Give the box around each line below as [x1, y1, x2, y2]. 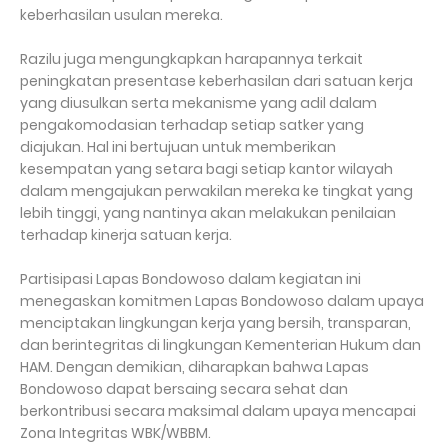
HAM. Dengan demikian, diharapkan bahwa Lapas [20, 357, 369, 377]
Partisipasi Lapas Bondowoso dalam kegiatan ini [20, 269, 361, 289]
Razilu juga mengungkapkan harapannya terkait [20, 49, 363, 69]
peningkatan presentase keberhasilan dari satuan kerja [20, 71, 413, 91]
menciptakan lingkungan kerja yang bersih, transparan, [20, 313, 411, 333]
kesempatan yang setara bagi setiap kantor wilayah [20, 159, 393, 179]
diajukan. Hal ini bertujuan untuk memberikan [20, 137, 336, 157]
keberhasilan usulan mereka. [20, 5, 223, 25]
